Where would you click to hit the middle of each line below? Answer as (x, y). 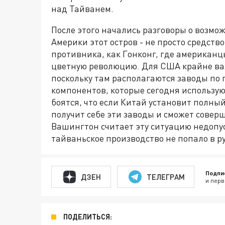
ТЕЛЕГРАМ (165, 177)
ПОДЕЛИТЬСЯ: (88, 217)
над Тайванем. (82, 9)
